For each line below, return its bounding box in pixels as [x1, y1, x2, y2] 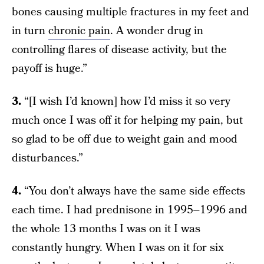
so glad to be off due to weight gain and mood [12, 131, 237, 147]
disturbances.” [12, 150, 83, 166]
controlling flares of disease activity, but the [12, 41, 227, 58]
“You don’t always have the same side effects [21, 183, 245, 199]
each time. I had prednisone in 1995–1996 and [12, 202, 247, 218]
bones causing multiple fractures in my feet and [12, 4, 249, 20]
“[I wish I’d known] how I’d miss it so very [21, 93, 230, 110]
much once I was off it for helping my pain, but [12, 112, 243, 128]
